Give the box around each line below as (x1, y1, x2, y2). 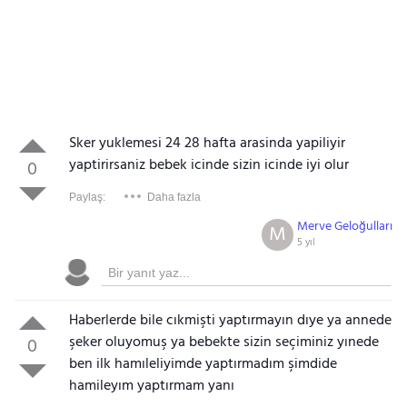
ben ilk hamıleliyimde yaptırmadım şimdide (68, 352, 337, 376)
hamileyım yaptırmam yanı (68, 374, 234, 398)
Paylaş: (68, 191, 105, 203)
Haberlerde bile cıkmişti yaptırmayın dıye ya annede (68, 309, 392, 333)
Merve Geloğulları (297, 216, 393, 237)
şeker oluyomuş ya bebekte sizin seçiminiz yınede (68, 331, 379, 354)
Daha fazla (146, 191, 201, 203)
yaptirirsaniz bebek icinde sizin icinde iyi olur (68, 154, 349, 177)
